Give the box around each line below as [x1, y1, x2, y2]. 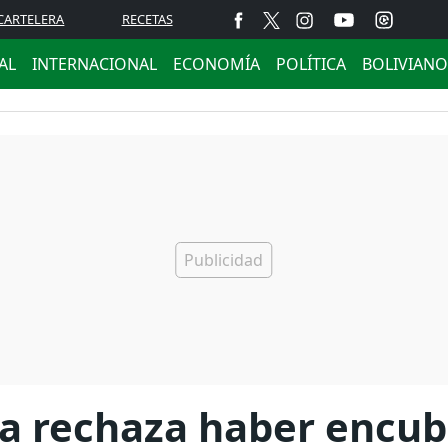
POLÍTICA [276, 53, 346, 75]
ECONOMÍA [173, 53, 260, 75]
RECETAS [121, 10, 173, 28]
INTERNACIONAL [32, 53, 157, 75]
